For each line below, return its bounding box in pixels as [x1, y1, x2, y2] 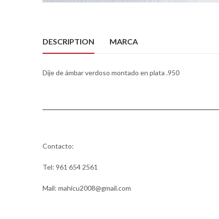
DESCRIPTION [43, 36, 94, 46]
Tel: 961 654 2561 [43, 162, 98, 171]
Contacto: [43, 141, 74, 150]
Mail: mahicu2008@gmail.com [43, 183, 131, 192]
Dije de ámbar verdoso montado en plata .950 [43, 68, 179, 77]
